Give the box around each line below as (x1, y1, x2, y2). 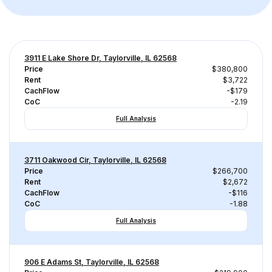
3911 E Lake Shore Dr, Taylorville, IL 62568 (24, 53, 177, 63)
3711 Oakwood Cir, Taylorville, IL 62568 (24, 155, 166, 165)
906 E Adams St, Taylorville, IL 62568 (24, 257, 159, 267)
